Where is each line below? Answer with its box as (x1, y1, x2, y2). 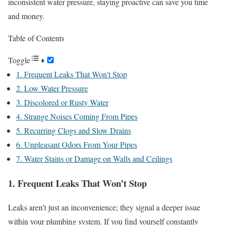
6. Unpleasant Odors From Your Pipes (16, 139, 137, 150)
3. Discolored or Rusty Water (16, 97, 108, 108)
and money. (8, 11, 45, 22)
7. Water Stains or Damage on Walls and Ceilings (16, 153, 172, 164)
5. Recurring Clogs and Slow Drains (16, 125, 131, 136)
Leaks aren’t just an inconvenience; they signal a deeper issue (8, 202, 200, 213)
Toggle (8, 55, 30, 66)
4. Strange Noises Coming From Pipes (16, 111, 138, 122)
